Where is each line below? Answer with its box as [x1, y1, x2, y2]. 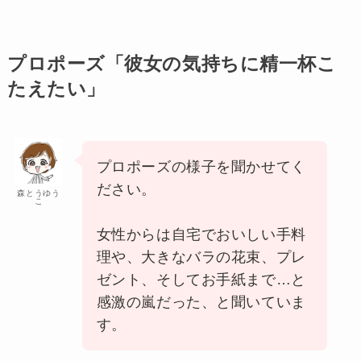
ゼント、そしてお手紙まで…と [96, 272, 306, 288]
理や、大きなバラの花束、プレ [96, 249, 306, 266]
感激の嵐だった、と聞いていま [96, 294, 306, 311]
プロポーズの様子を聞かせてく [96, 159, 306, 176]
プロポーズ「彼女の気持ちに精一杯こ [6, 54, 337, 75]
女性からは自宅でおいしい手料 [96, 226, 306, 243]
